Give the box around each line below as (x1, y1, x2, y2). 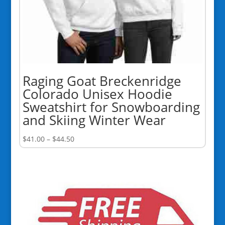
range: (73, 145, 95, 155)
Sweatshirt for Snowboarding (22, 98, 200, 117)
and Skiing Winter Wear (22, 111, 166, 130)
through (73, 168, 101, 178)
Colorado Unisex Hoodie (22, 85, 172, 103)
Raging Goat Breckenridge (22, 72, 181, 90)
